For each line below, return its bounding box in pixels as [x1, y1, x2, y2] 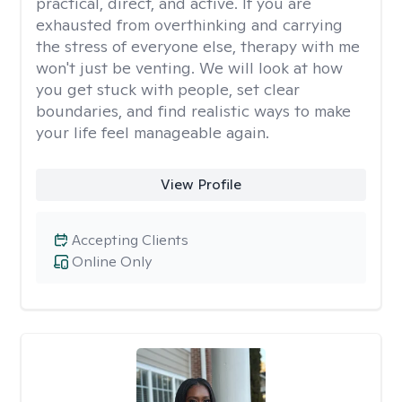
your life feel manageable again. [36, 122, 269, 143]
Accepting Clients [72, 231, 188, 249]
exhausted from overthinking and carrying [36, 14, 343, 35]
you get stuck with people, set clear [36, 79, 300, 100]
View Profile [160, 175, 241, 194]
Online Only [72, 252, 152, 271]
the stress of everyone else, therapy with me [36, 36, 360, 57]
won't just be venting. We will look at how [36, 57, 343, 78]
